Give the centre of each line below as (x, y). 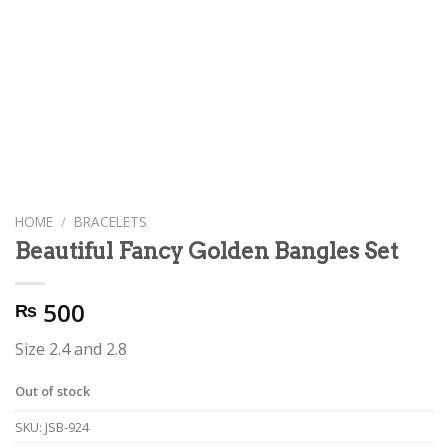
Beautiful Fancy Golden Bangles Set (206, 250)
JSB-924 (67, 427)
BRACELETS (111, 221)
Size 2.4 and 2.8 (71, 348)
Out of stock (52, 390)
